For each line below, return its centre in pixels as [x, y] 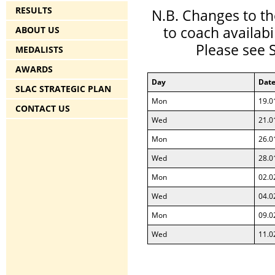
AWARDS [34, 69]
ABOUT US [37, 30]
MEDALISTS [39, 49]
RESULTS [34, 10]
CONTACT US [43, 108]
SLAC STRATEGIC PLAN [63, 89]
